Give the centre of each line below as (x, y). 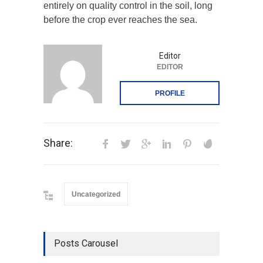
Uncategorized (96, 195)
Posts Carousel (86, 244)
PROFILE (170, 94)
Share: (58, 143)
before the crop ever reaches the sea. (120, 20)
